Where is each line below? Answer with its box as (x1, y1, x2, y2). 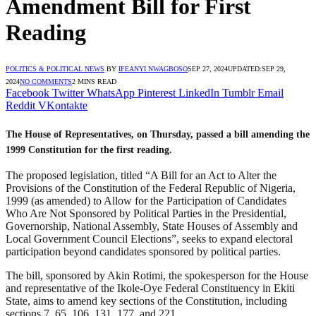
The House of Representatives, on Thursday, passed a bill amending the (6, 128, 310, 140)
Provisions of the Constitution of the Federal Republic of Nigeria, (6, 182, 296, 195)
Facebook (6, 86, 49, 99)
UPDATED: (228, 64, 262, 73)
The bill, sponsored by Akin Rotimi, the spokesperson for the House (6, 269, 308, 282)
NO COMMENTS (20, 77, 72, 85)
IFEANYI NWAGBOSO (119, 64, 188, 73)
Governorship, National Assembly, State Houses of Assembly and (6, 220, 298, 233)
